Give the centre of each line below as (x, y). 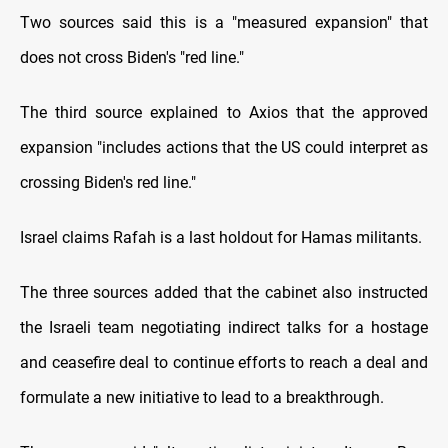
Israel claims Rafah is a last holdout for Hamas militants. (221, 238)
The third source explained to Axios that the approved (224, 113)
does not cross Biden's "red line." (132, 58)
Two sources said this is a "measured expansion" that (224, 23)
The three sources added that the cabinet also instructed (224, 293)
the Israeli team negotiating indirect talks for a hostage (224, 328)
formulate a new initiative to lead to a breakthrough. (202, 398)
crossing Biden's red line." (108, 183)
